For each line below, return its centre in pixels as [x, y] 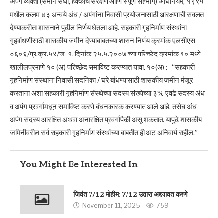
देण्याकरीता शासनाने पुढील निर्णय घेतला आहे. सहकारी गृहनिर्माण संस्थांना [98, 27]
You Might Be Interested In [79, 164]
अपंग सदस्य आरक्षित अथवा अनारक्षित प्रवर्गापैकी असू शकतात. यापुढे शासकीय [106, 119]
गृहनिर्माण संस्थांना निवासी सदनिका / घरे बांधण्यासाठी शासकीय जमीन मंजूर [101, 80]
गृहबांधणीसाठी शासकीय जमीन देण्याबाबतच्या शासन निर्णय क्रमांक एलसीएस [102, 41]
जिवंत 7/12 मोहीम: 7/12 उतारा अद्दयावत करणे [131, 195]
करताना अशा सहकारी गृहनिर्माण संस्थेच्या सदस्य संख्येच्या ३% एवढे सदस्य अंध [107, 93]
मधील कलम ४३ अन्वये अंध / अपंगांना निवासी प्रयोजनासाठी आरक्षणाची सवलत [107, 14]
